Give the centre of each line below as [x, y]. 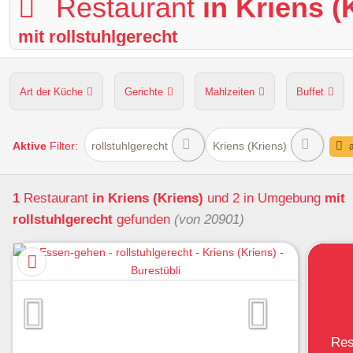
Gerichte [143, 92]
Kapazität [146, 139]
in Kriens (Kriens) [148, 198]
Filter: [62, 146]
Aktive [30, 146]
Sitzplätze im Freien [268, 139]
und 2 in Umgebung [264, 198]
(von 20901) [209, 219]
